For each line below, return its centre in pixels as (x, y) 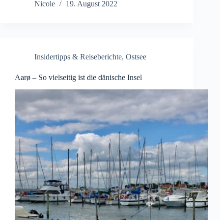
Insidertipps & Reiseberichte (78, 57)
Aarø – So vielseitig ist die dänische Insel (78, 78)
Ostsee (136, 57)
